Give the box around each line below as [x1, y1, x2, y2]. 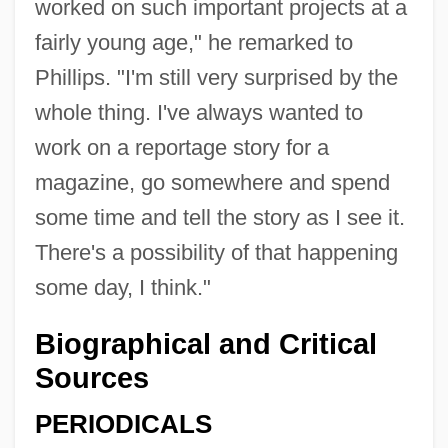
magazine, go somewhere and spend [34, 169, 390, 195]
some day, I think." [34, 274, 211, 300]
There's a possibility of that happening [34, 239, 398, 265]
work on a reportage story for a [34, 134, 329, 160]
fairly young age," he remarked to [34, 29, 353, 55]
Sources [34, 361, 149, 394]
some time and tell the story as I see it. [34, 204, 405, 230]
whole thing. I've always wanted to [34, 99, 363, 125]
